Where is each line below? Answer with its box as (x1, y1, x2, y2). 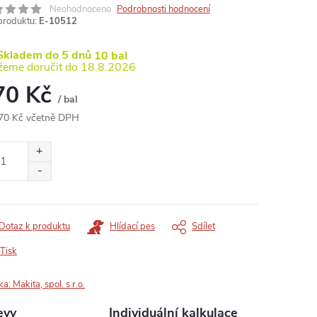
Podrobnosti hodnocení (117, 3, 210, 16)
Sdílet (192, 220, 215, 234)
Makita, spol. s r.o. (13, 278, 85, 292)
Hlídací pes (110, 220, 155, 234)
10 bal (94, 47, 127, 64)
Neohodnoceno (50, 3, 111, 16)
